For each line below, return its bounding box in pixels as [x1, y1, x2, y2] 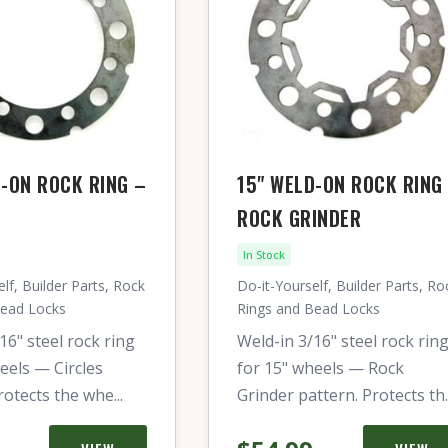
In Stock [243, 247, 285, 262]
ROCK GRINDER [237, 203, 361, 233]
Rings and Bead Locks [237, 299, 380, 318]
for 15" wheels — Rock [237, 357, 404, 379]
